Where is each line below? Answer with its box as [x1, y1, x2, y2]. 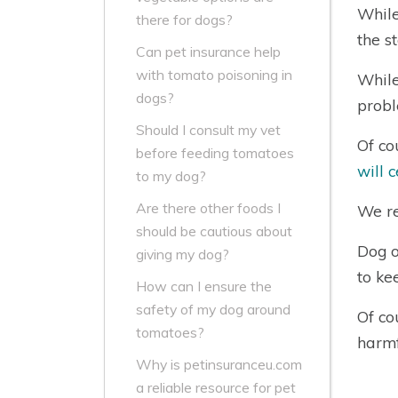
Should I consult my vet [136, 121, 281, 139]
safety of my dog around [136, 300, 291, 319]
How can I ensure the [136, 277, 272, 296]
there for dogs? [136, 11, 233, 29]
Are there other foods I [136, 199, 281, 218]
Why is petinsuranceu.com [136, 355, 302, 374]
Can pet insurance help [136, 43, 281, 61]
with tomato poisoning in [136, 66, 292, 84]
